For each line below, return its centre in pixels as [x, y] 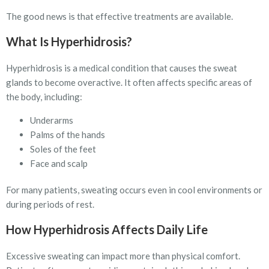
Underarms [52, 120]
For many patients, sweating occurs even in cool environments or [134, 189]
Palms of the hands [68, 134]
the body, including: [44, 97]
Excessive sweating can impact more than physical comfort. [123, 256]
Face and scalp [59, 163]
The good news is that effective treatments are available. [119, 16]
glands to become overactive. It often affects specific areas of [129, 83]
